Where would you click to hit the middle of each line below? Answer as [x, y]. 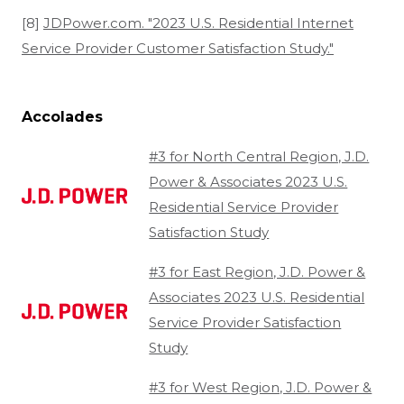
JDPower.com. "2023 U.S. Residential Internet [198, 23]
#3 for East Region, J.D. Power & [257, 272]
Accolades [62, 117]
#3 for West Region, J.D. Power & [261, 388]
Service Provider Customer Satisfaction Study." [178, 49]
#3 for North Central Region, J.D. [259, 157]
